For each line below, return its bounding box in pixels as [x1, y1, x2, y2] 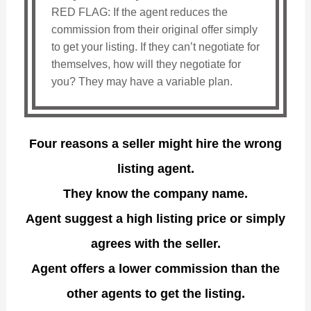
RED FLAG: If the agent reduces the [51, 6, 228, 19]
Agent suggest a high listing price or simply [26, 212, 285, 226]
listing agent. [117, 162, 194, 176]
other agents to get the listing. [66, 287, 245, 301]
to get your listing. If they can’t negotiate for [51, 41, 260, 53]
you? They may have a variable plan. [51, 76, 233, 88]
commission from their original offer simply [51, 24, 258, 36]
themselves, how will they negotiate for [51, 58, 241, 71]
